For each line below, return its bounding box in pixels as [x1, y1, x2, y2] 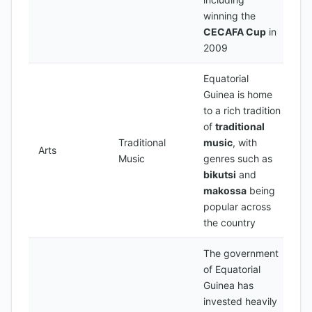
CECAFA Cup [203, 26, 266, 38]
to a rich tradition [203, 104, 281, 116]
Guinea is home [203, 88, 272, 100]
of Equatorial [203, 263, 260, 275]
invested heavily [203, 295, 277, 307]
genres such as [203, 153, 272, 164]
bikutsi [203, 169, 236, 180]
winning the [203, 10, 256, 22]
